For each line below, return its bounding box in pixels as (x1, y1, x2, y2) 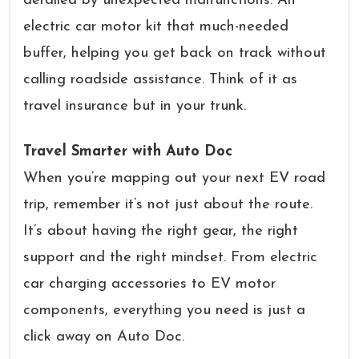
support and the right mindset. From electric (23, 250, 317, 265)
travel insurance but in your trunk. (23, 99, 246, 114)
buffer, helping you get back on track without (23, 46, 326, 61)
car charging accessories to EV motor (23, 276, 276, 292)
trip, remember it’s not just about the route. (23, 197, 313, 212)
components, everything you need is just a (23, 303, 305, 318)
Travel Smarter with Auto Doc (23, 144, 232, 159)
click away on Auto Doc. (23, 329, 184, 345)
